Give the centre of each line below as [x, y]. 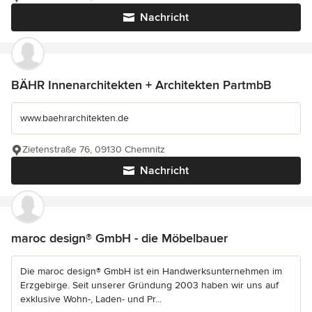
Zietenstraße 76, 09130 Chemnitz [94, 149]
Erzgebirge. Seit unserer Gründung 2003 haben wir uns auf [149, 285]
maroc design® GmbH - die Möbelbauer [119, 238]
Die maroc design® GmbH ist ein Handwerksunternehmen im [151, 271]
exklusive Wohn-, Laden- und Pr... [91, 299]
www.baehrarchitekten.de [75, 118]
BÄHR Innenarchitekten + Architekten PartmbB [141, 85]
